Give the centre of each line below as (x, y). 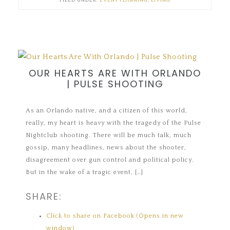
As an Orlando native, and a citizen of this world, (107, 111)
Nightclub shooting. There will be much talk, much (109, 136)
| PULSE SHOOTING (115, 84)
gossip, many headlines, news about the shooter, (106, 148)
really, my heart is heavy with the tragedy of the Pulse (114, 123)
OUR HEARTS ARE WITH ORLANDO (115, 73)
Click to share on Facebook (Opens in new (115, 216)
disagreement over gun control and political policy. (110, 160)
